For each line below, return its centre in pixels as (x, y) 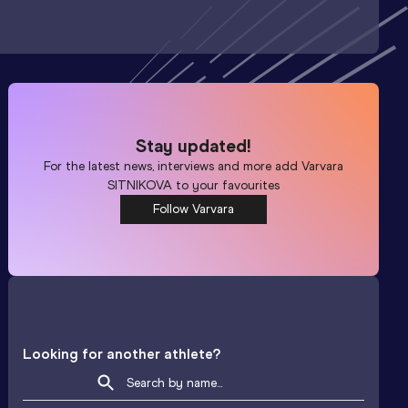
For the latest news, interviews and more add (173, 166)
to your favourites (226, 185)
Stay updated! (194, 145)
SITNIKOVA (140, 185)
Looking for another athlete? (122, 354)
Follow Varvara (194, 209)
